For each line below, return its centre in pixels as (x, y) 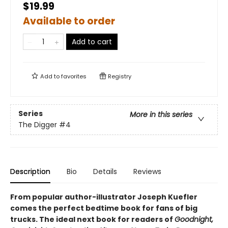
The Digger (38, 125)
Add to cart (92, 42)
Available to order (69, 21)
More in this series (161, 115)
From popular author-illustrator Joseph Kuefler (104, 197)
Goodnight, (194, 219)
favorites (74, 76)
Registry (119, 76)
